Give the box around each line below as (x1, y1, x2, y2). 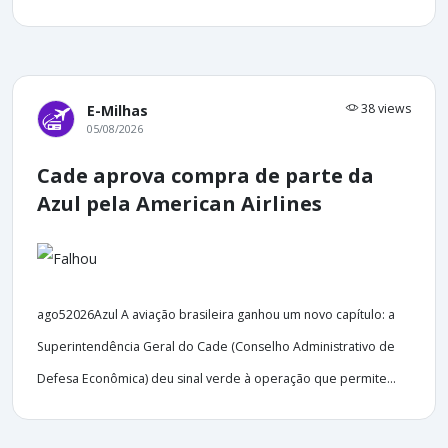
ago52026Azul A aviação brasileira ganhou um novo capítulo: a (37, 305, 395, 323)
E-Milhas (87, 100, 148, 120)
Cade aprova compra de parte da (37, 161, 374, 189)
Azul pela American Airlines (37, 189, 322, 217)
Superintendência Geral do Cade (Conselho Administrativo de (37, 337, 395, 355)
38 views (358, 99, 411, 117)
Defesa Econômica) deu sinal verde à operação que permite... (37, 369, 396, 387)
